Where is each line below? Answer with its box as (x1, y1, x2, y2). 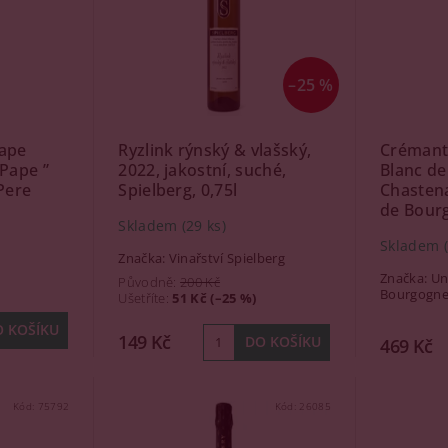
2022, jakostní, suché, (118, 159, 287, 181)
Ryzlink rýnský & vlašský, (118, 139, 312, 161)
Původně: (118, 272, 181, 291)
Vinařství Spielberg (168, 248, 285, 267)
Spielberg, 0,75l (118, 179, 238, 201)
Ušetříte (118, 288, 166, 307)
